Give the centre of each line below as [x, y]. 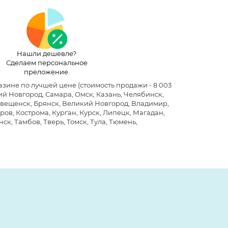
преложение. [47, 72]
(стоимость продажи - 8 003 [124, 85]
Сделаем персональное [47, 62]
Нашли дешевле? [47, 53]
